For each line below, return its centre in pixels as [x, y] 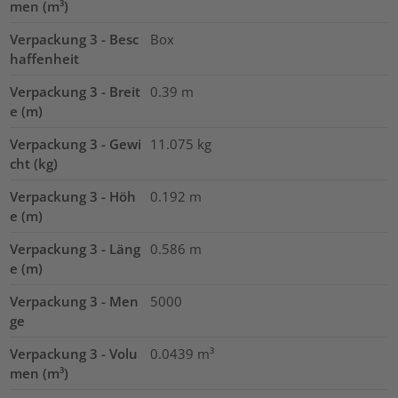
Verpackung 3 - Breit [76, 91]
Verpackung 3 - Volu [74, 353]
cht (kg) [34, 163]
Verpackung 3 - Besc [75, 39]
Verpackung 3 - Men [75, 301]
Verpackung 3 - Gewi [76, 143]
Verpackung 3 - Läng [76, 248]
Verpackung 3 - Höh [73, 196]
